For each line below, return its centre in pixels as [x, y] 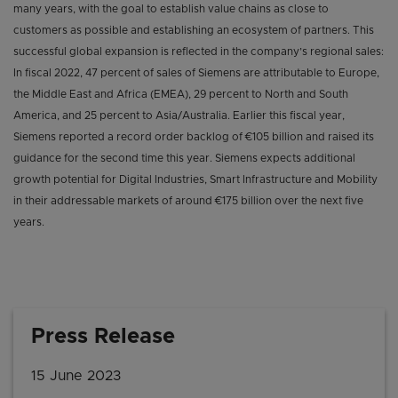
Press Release [103, 337]
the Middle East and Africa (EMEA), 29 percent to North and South [181, 95]
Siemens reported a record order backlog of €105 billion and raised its [194, 137]
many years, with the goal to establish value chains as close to [171, 9]
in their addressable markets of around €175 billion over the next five [188, 201]
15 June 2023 [76, 376]
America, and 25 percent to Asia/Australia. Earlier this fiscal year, [179, 116]
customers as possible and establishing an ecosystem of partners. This [194, 31]
